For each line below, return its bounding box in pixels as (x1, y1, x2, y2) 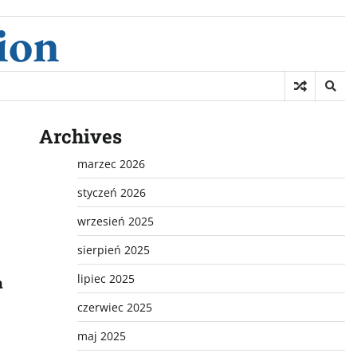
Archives (38, 124, 122, 149)
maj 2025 (76, 328, 126, 343)
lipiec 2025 (76, 271, 135, 286)
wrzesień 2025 (76, 214, 154, 229)
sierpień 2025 (76, 242, 150, 257)
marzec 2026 (76, 156, 145, 171)
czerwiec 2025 (76, 300, 152, 315)
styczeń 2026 (76, 185, 146, 200)
